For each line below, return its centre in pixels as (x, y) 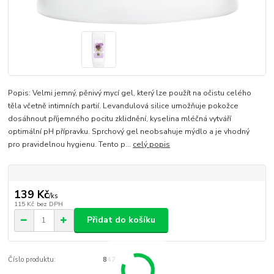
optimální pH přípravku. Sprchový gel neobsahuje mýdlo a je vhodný (129, 131)
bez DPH (50, 204)
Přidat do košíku (121, 220)
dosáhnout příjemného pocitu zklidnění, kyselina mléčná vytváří (120, 118)
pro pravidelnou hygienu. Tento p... (71, 144)
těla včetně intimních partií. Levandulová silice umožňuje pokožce (124, 106)
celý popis (152, 144)
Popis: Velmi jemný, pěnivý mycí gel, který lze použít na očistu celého (130, 93)
